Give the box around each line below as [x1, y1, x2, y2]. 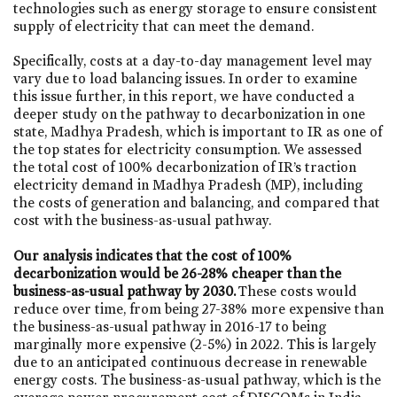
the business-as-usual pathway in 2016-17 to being [13, 317, 326, 335]
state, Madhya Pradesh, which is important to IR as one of [13, 123, 382, 141]
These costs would [237, 282, 357, 300]
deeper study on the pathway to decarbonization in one [13, 105, 365, 123]
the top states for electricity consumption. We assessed [13, 141, 362, 159]
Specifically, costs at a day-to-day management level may [13, 52, 372, 70]
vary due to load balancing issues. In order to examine [13, 70, 357, 88]
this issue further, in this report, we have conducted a [13, 88, 354, 105]
